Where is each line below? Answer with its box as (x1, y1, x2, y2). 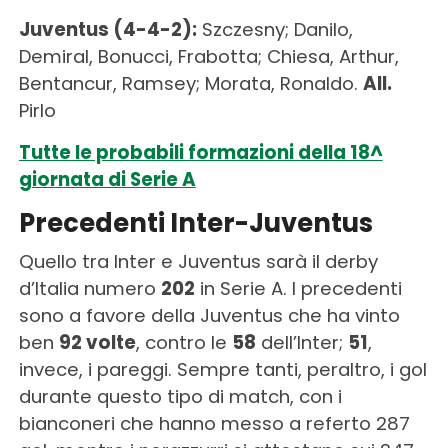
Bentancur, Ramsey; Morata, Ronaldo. (18, 70, 363, 96)
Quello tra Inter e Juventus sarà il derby (18, 248, 378, 274)
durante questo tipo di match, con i (18, 383, 342, 409)
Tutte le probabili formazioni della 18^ (18, 139, 383, 165)
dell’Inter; (255, 329, 348, 355)
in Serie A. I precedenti (194, 275, 402, 301)
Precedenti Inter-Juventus (18, 204, 373, 241)
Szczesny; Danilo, (196, 16, 353, 42)
